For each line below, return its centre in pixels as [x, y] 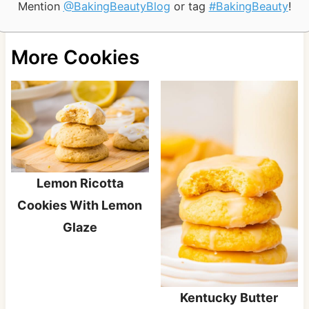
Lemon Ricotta [80, 183]
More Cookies [75, 57]
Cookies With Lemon [80, 205]
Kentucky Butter [229, 298]
